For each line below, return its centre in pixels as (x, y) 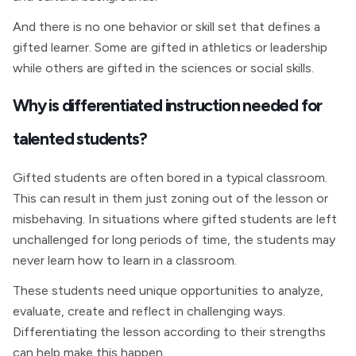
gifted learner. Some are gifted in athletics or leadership (170, 47)
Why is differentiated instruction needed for (168, 105)
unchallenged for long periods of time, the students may (174, 240)
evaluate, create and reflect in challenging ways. (149, 311)
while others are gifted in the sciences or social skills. (163, 68)
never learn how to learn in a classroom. (125, 260)
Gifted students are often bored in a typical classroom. (170, 178)
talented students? (80, 138)
